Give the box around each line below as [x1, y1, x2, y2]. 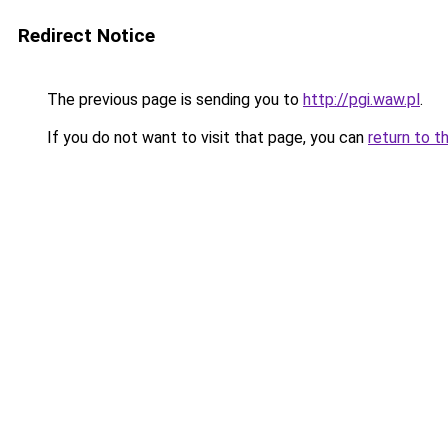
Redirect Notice [18, 24, 155, 47]
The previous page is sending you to [43, 90, 303, 109]
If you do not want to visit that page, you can [43, 128, 368, 147]
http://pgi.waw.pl [303, 90, 420, 109]
